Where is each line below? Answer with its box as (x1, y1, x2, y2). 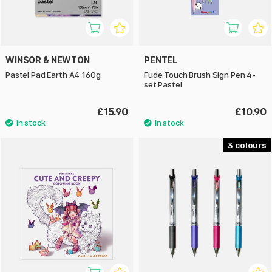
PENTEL (144, 55, 178, 66)
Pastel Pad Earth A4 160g (5, 70, 101, 80)
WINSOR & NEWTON (5, 55, 90, 66)
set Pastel (144, 80, 182, 90)
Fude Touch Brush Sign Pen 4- (144, 70, 256, 80)
